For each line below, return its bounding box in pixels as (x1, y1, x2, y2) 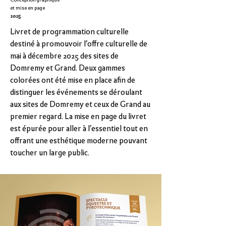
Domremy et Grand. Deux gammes (10, 62, 125, 74)
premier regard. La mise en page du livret (10, 110, 146, 123)
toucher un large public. (10, 147, 89, 159)
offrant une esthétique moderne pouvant (10, 135, 147, 147)
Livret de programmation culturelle (10, 26, 129, 38)
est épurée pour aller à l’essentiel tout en (10, 123, 148, 135)
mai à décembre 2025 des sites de (10, 50, 119, 62)
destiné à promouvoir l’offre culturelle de (10, 38, 147, 50)
